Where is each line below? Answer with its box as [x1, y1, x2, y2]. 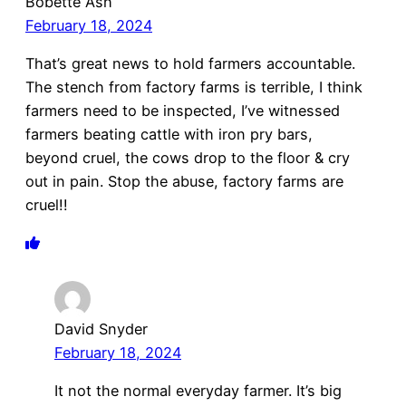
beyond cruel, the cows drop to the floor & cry [25, 148, 350, 167]
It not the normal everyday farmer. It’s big [54, 382, 342, 401]
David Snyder [54, 320, 148, 339]
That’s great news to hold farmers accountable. [25, 53, 355, 72]
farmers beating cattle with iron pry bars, [25, 124, 313, 143]
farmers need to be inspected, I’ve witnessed [25, 101, 340, 120]
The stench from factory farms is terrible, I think [25, 77, 362, 96]
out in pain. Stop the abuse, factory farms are [25, 171, 343, 190]
